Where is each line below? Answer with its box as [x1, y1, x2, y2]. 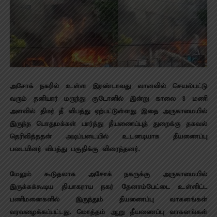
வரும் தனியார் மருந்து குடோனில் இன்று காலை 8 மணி [10, 94, 207, 104]
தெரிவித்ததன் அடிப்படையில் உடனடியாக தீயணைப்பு [10, 132, 207, 141]
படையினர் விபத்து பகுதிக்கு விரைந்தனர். [10, 145, 140, 154]
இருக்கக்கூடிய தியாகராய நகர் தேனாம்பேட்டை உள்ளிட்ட [10, 183, 207, 192]
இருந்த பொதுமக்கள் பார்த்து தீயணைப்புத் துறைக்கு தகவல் [10, 120, 207, 129]
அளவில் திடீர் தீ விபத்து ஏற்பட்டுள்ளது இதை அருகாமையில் [10, 107, 207, 116]
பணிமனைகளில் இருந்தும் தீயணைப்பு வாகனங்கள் [10, 195, 207, 204]
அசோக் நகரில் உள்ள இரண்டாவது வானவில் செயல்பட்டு [10, 82, 207, 91]
